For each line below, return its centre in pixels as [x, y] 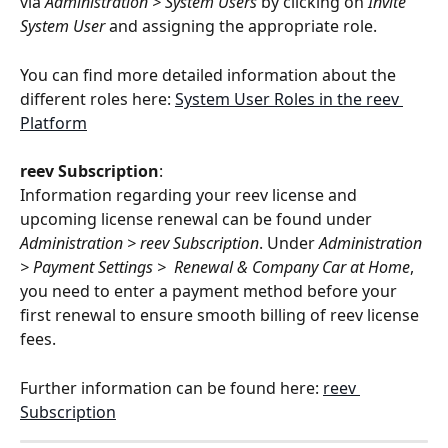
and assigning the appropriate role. [241, 26]
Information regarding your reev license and [190, 195]
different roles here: [97, 98]
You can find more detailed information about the [210, 74]
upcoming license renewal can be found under [198, 219]
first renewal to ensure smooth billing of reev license [221, 315]
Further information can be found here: [171, 387]
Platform [53, 122]
